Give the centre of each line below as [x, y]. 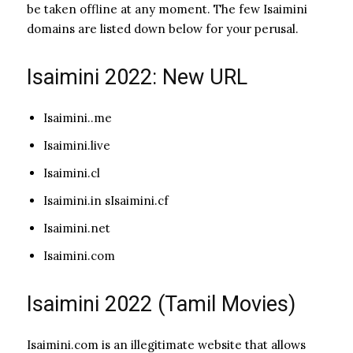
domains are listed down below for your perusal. [163, 28]
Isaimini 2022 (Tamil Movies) [161, 304]
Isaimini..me [78, 117]
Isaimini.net [77, 228]
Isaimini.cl [72, 173]
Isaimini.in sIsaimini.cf [106, 200]
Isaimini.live [77, 145]
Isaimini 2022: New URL [137, 77]
